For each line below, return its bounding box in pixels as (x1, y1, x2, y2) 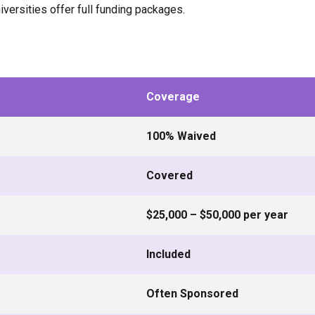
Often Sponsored (146, 287, 238, 300)
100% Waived (146, 129, 216, 143)
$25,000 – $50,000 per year (146, 208, 288, 221)
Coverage (146, 90, 200, 103)
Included (146, 247, 191, 261)
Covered (146, 169, 193, 182)
